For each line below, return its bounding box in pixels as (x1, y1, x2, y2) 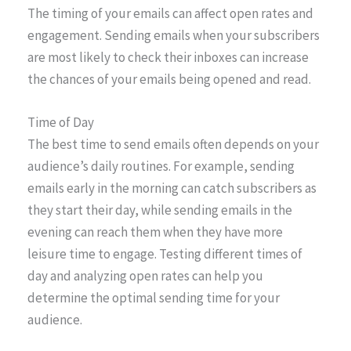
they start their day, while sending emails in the (27, 201, 292, 219)
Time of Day (27, 113, 94, 131)
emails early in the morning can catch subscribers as (27, 179, 317, 197)
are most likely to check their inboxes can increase (27, 48, 309, 66)
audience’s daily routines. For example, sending (27, 157, 295, 175)
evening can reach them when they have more (27, 223, 283, 241)
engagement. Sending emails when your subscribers (27, 26, 320, 44)
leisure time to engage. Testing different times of (27, 244, 302, 262)
